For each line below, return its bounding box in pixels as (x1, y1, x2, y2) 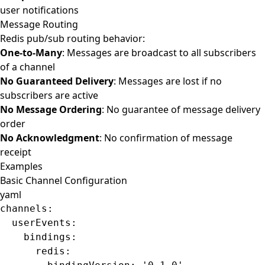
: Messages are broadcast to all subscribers (62, 46, 256, 59)
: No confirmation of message (99, 131, 232, 144)
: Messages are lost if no (114, 75, 222, 88)
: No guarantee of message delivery (102, 103, 260, 116)
